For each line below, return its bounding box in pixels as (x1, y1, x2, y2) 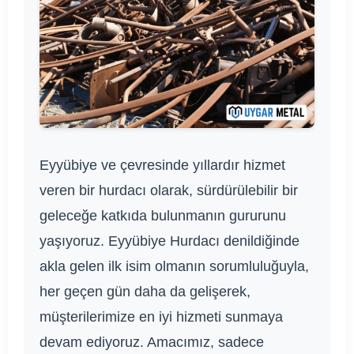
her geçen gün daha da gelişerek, (40, 284, 250, 300)
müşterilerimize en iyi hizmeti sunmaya (40, 309, 283, 326)
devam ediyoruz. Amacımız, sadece (40, 334, 264, 351)
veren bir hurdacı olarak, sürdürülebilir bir (40, 183, 298, 199)
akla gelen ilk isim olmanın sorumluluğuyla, (40, 258, 309, 275)
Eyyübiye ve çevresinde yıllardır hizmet (40, 157, 285, 174)
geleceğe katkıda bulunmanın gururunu (40, 208, 286, 224)
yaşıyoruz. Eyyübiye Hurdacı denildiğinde (40, 233, 299, 250)
